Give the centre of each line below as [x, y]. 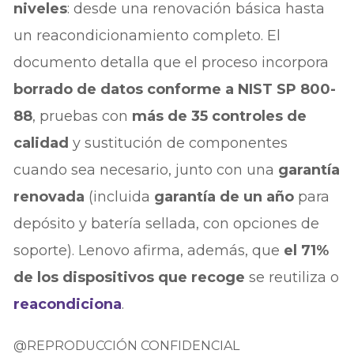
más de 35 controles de [220, 117]
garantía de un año [224, 197]
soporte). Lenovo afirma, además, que [149, 251]
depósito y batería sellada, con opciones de [167, 224]
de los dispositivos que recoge [130, 278]
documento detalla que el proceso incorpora [171, 63]
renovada [49, 197]
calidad [41, 143]
